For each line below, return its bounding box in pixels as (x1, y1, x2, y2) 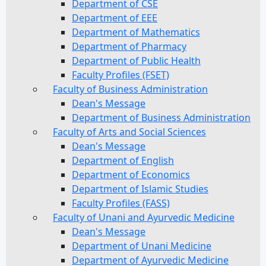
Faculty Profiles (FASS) (72, 197, 170, 210)
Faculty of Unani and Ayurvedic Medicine (53, 211, 235, 224)
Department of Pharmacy (72, 40, 186, 53)
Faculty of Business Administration (53, 83, 208, 96)
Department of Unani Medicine (72, 239, 211, 252)
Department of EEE (72, 11, 157, 24)
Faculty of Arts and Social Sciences (53, 125, 206, 138)
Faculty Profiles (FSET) (72, 68, 169, 81)
